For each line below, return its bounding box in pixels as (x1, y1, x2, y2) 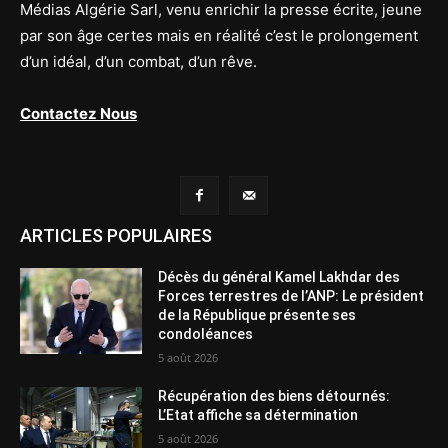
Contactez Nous (20, 104, 137, 124)
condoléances (158, 326, 254, 343)
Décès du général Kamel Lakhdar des (158, 269, 401, 286)
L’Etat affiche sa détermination (158, 407, 359, 424)
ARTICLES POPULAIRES (20, 225, 212, 247)
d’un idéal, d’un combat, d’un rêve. (20, 52, 257, 72)
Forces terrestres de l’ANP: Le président (158, 288, 425, 305)
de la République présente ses (158, 307, 357, 324)
